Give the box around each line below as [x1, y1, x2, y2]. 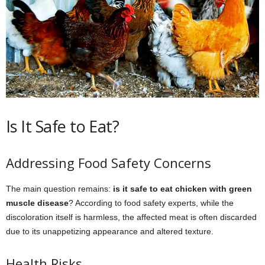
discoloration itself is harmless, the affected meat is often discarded [6, 212, 257, 222]
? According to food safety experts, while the [69, 198, 234, 208]
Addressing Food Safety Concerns [6, 153, 211, 172]
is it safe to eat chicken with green [113, 183, 252, 193]
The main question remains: [6, 183, 113, 193]
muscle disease [6, 198, 69, 208]
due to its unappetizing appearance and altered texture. [6, 226, 214, 236]
